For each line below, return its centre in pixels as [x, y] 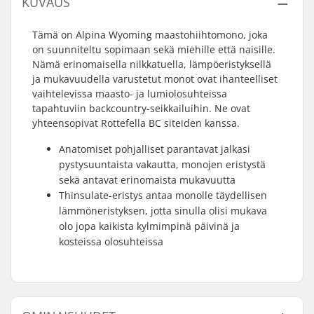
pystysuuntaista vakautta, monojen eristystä [162, 164]
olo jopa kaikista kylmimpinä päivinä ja [149, 226]
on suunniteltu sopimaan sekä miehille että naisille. [154, 49]
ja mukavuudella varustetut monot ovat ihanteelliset [155, 79]
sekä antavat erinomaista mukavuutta [147, 180]
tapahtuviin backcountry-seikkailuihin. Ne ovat [141, 108]
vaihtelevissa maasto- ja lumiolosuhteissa [130, 94]
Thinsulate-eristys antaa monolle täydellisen [163, 195]
